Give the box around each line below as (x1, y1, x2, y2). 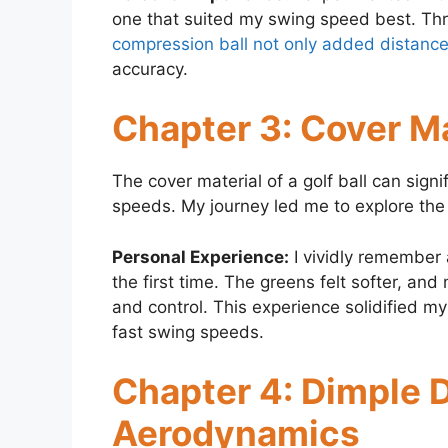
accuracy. (112, 58, 188, 79)
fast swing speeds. (112, 321, 264, 342)
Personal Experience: (112, 246, 289, 267)
